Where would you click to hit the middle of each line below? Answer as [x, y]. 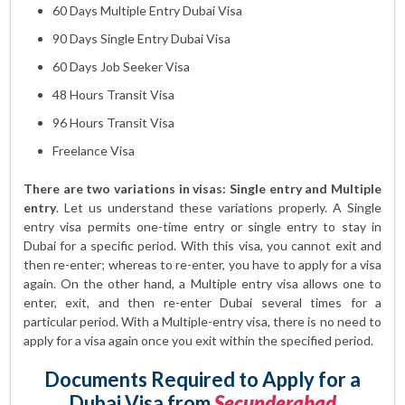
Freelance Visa [94, 151]
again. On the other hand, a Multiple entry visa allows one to [202, 283]
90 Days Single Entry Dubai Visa [141, 38]
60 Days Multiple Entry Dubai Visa [147, 10]
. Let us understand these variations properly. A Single [219, 207]
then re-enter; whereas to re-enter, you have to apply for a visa [202, 264]
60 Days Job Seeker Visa [121, 66]
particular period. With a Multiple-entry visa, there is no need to [202, 321]
